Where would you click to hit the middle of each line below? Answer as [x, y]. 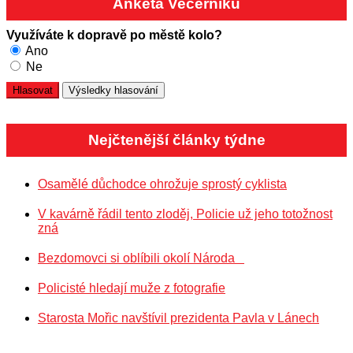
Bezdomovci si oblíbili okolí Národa [141, 258]
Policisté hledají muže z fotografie [132, 288]
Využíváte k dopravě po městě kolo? [114, 35]
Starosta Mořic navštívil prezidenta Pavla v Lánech [178, 318]
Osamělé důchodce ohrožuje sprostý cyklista [162, 184]
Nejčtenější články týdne [176, 139]
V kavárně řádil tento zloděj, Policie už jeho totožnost [185, 214]
